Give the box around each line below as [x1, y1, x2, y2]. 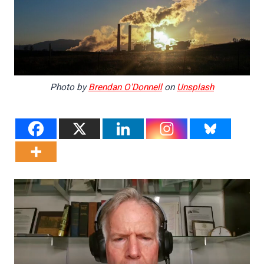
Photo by [50, 80, 88, 94]
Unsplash [177, 80, 214, 94]
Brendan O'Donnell [88, 80, 162, 94]
